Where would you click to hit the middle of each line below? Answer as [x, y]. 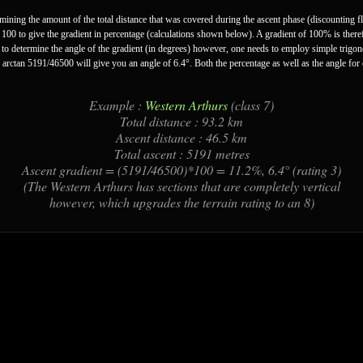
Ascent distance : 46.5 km [181, 137]
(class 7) [251, 105]
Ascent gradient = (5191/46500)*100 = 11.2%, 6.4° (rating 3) [181, 170]
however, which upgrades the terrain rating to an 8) [181, 202]
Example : [117, 105]
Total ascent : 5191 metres [181, 154]
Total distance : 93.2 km [181, 121]
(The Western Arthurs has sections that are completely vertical [181, 186]
